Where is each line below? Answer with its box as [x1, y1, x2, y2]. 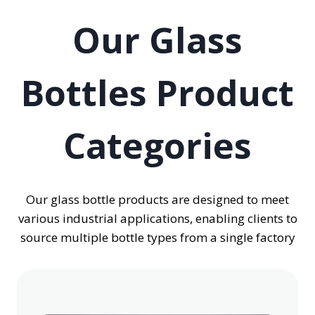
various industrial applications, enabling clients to [18, 210, 297, 226]
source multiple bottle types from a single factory [20, 229, 295, 245]
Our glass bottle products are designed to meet [26, 191, 289, 207]
